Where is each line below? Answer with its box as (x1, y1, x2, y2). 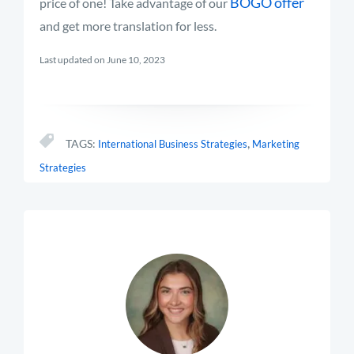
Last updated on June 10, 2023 (40, 54, 165, 66)
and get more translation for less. (40, 18, 217, 33)
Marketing (252, 137, 299, 150)
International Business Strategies (98, 137, 247, 150)
